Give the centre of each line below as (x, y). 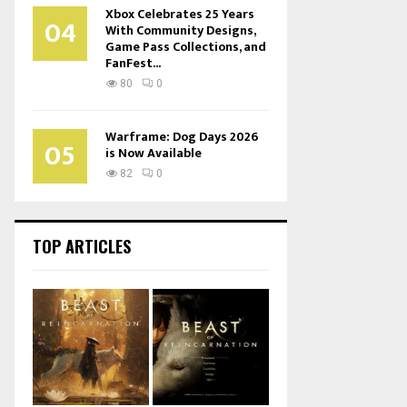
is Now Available (154, 153)
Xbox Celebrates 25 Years (180, 14)
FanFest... (133, 63)
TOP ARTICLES (82, 246)
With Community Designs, (180, 30)
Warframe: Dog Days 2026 (182, 137)
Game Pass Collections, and (186, 47)
